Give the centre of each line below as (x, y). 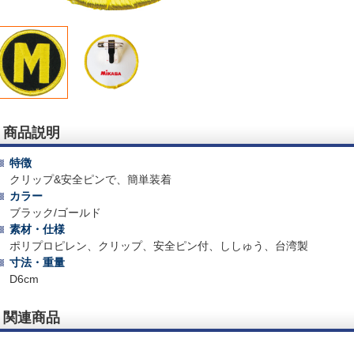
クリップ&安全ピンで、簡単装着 (90, 180)
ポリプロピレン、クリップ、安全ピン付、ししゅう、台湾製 (159, 246)
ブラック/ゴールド (55, 213)
